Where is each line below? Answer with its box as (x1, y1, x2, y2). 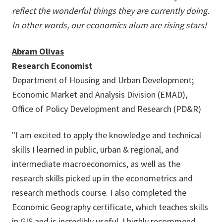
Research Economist (12, 60, 93, 71)
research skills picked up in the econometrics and (12, 172, 193, 184)
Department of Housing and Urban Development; (12, 74, 194, 86)
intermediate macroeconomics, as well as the (12, 158, 180, 169)
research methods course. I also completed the (12, 187, 186, 198)
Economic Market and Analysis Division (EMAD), (12, 89, 187, 100)
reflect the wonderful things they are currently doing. (12, 5, 209, 16)
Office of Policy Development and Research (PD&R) (12, 103, 201, 114)
